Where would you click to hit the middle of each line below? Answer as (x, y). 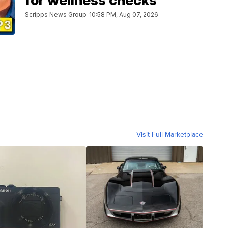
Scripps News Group (56, 15)
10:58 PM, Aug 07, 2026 (124, 15)
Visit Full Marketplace (170, 134)
